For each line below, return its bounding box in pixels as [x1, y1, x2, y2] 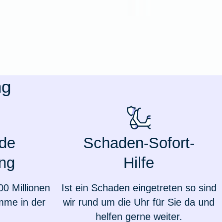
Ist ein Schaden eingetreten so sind [61, 182, 217, 194]
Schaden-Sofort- [83, 134, 195, 152]
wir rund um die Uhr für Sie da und [63, 197, 215, 208]
